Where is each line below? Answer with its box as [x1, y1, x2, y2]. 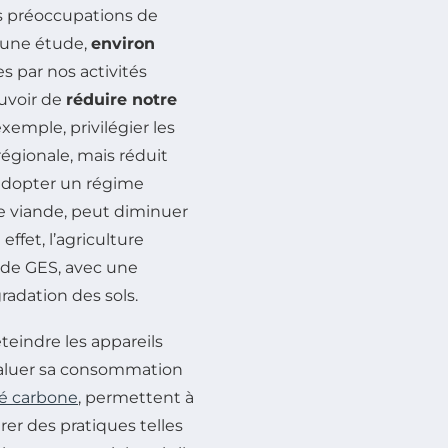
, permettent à [78, 387, 194, 407]
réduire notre [66, 89, 177, 109]
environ [91, 33, 155, 53]
